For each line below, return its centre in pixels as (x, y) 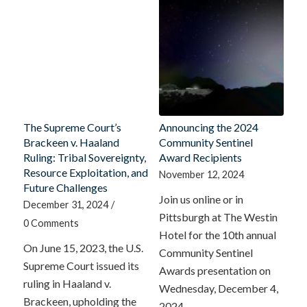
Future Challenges (65, 187)
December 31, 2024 (65, 204)
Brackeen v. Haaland (71, 142)
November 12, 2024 (201, 174)
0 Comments (51, 223)
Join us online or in (201, 199)
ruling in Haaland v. (67, 283)
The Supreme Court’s (72, 127)
